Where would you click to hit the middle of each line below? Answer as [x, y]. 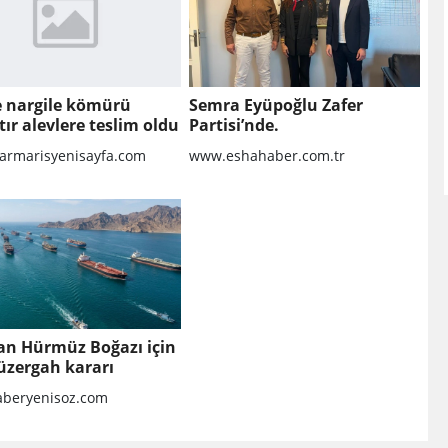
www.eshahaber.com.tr [266, 156]
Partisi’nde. [233, 125]
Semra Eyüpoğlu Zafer [275, 105]
